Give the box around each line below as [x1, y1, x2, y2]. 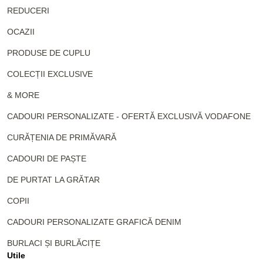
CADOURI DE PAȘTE [7, 153, 86, 163]
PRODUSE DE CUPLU [7, 48, 90, 58]
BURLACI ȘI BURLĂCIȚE [7, 238, 100, 248]
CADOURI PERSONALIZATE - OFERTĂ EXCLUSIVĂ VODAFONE [7, 111, 251, 121]
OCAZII [7, 26, 35, 36]
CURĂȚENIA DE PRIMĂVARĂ [7, 132, 116, 142]
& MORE [7, 90, 39, 100]
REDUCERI [7, 5, 49, 15]
